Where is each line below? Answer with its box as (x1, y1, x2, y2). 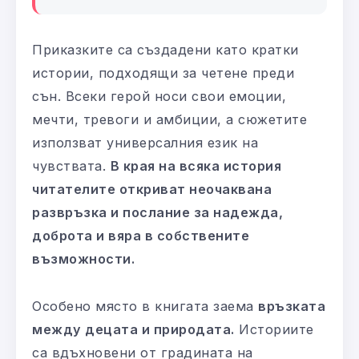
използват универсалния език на (32, 135, 258, 151)
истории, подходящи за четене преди (32, 65, 294, 82)
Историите (234, 321, 314, 338)
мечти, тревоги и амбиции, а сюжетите (32, 111, 307, 128)
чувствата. (32, 158, 111, 175)
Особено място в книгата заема (32, 298, 258, 315)
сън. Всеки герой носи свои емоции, (32, 88, 286, 105)
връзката (258, 298, 325, 315)
